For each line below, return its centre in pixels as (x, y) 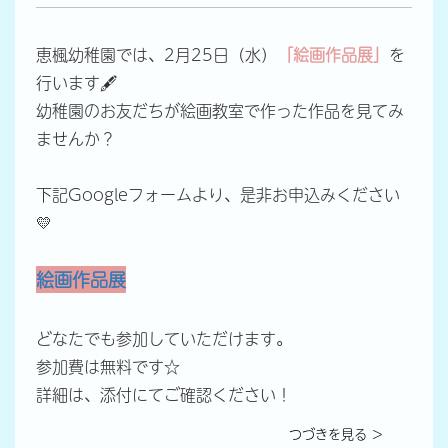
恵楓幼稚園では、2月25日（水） (156, 53)
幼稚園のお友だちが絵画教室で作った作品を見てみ (219, 109)
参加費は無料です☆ (107, 365)
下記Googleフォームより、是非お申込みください (217, 193)
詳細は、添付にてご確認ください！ (163, 393)
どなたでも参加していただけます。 (163, 337)
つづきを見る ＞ (337, 432)
